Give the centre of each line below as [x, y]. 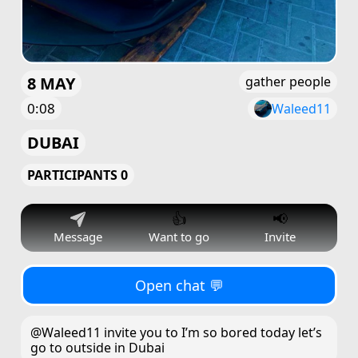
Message [78, 236]
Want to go [179, 236]
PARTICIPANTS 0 [78, 175]
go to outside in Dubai [97, 348]
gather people [288, 82]
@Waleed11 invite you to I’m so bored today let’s [176, 332]
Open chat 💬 [179, 285]
